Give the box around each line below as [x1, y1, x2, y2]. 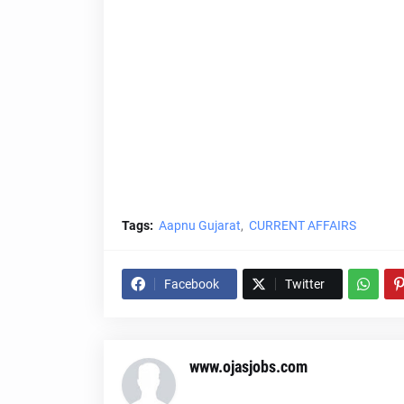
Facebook [163, 277, 219, 291]
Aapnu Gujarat [158, 218, 241, 233]
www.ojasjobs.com [188, 357, 308, 376]
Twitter [284, 277, 325, 291]
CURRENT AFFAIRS [248, 218, 356, 233]
